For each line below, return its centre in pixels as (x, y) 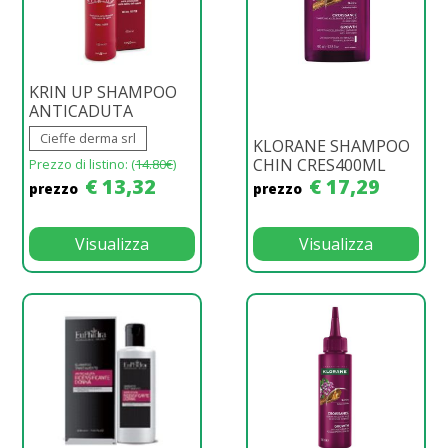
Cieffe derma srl (88, 137)
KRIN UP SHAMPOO (103, 91)
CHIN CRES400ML (319, 164)
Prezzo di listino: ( (82, 163)
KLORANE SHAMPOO (331, 145)
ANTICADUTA (81, 110)
